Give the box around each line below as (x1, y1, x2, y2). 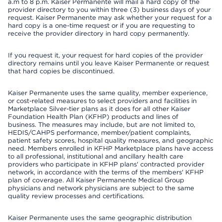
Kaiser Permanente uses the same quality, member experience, (8, 89, 208, 97)
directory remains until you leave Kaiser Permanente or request (8, 59, 209, 67)
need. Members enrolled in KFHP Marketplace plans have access (8, 145, 213, 152)
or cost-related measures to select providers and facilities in (8, 97, 197, 105)
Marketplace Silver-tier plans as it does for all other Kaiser (8, 105, 190, 112)
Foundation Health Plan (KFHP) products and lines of (8, 113, 178, 120)
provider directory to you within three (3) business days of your (8, 6, 211, 13)
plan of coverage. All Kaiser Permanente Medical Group (8, 176, 184, 184)
